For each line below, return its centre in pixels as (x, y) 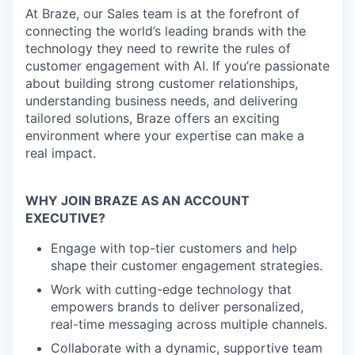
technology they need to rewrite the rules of (158, 48)
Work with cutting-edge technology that (171, 289)
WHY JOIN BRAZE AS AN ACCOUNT (137, 200)
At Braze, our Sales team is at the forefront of (162, 13)
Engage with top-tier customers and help (174, 248)
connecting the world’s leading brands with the (166, 31)
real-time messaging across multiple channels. (189, 324)
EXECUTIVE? (65, 218)
